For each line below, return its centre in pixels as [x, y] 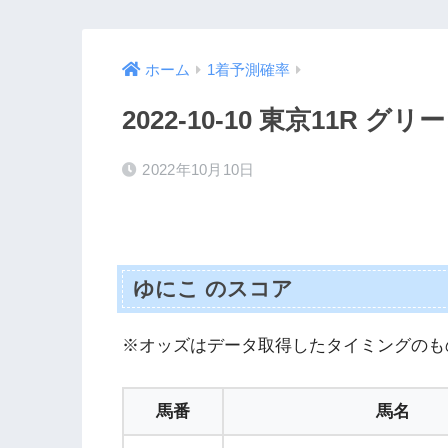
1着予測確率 [248, 70]
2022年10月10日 [198, 170]
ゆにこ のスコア [213, 288]
